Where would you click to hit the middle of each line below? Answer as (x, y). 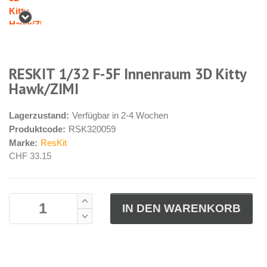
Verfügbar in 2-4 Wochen (120, 115)
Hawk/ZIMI (44, 89)
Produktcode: (37, 129)
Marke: (23, 142)
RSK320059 (92, 129)
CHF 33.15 (30, 156)
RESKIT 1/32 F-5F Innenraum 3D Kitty (128, 74)
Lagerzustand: (39, 115)
